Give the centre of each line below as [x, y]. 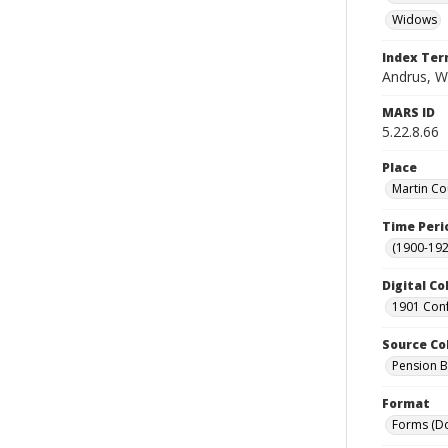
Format [406, 403]
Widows [414, 19]
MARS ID [408, 112]
